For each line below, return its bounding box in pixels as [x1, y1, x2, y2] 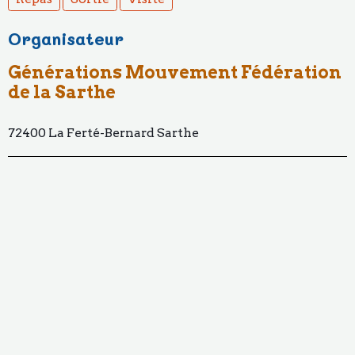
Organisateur [8, 27, 124, 50]
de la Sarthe [8, 82, 116, 103]
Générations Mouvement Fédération [8, 62, 342, 83]
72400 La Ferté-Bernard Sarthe [8, 125, 199, 141]
